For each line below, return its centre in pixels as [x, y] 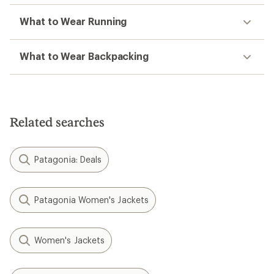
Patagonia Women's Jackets [91, 200]
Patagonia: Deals [68, 159]
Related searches [57, 122]
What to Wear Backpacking [84, 56]
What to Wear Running [73, 21]
